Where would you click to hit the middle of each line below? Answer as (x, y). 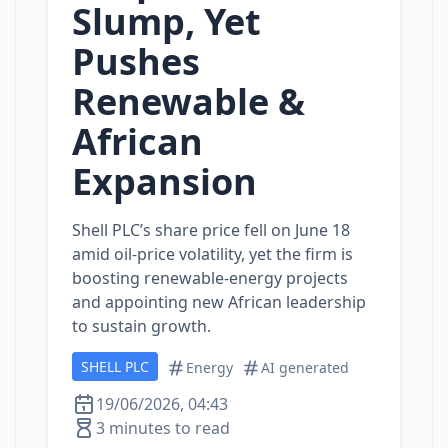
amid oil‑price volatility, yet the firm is (212, 254)
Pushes (136, 61)
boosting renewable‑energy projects (210, 278)
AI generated (305, 367)
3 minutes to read (163, 428)
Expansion (164, 181)
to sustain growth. (141, 326)
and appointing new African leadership (219, 302)
